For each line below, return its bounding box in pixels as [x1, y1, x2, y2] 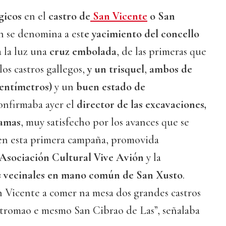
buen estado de [74, 80, 145, 94]
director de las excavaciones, [77, 98, 206, 111]
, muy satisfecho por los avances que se [21, 116, 189, 129]
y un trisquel [87, 63, 144, 76]
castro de [48, 10, 90, 23]
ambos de [147, 63, 192, 76]
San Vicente [90, 10, 147, 23]
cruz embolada [49, 45, 117, 59]
